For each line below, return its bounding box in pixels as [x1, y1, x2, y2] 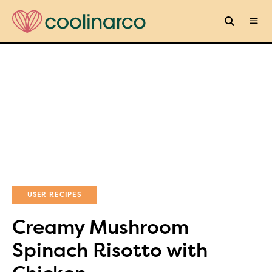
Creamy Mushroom [12, 216, 189, 239]
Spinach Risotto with [12, 239, 208, 262]
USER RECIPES [27, 190, 81, 199]
